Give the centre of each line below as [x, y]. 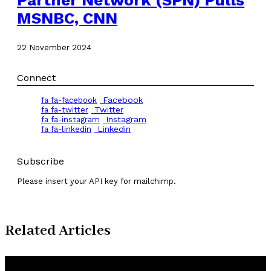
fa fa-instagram [70, 119]
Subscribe [41, 161]
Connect [36, 77]
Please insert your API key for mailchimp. [96, 181]
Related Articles [58, 230]
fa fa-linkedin [66, 129]
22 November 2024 [54, 47]
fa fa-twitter [65, 109]
